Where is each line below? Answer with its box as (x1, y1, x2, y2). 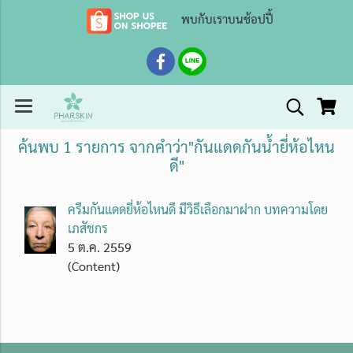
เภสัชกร (68, 220, 108, 236)
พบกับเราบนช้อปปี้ (177, 11, 273, 27)
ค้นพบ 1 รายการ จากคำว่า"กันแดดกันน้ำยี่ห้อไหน (18, 136, 335, 157)
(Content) (68, 258, 120, 274)
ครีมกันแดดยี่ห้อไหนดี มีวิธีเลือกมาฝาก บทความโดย (68, 201, 328, 217)
